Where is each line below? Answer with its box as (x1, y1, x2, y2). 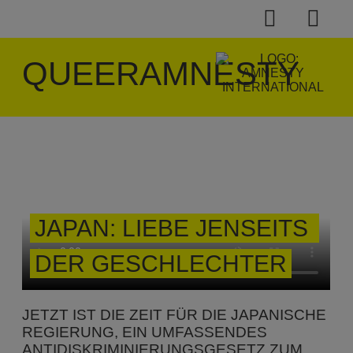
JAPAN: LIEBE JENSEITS (35, 214, 309, 241)
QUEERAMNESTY (22, 55, 300, 92)
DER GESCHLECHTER (35, 250, 288, 277)
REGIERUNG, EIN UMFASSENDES (22, 323, 268, 340)
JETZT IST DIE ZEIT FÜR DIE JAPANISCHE (22, 306, 327, 323)
